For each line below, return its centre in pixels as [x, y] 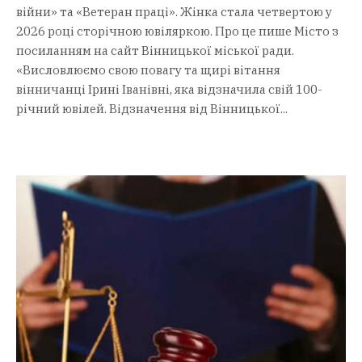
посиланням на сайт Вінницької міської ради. [155, 51]
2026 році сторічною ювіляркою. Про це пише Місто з [177, 31]
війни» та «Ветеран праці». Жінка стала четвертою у [174, 12]
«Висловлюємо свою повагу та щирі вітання [148, 70]
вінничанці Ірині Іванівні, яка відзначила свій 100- [169, 89]
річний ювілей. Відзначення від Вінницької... [152, 109]
